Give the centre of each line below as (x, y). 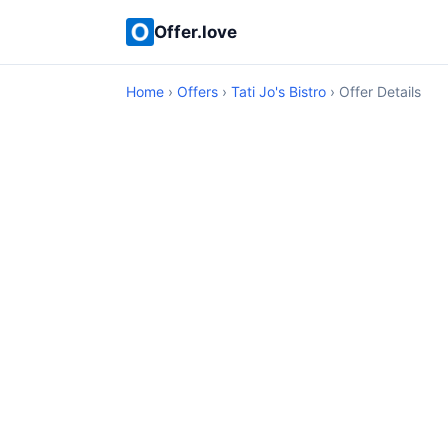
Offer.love (195, 31)
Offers (197, 91)
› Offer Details (373, 91)
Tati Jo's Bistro (278, 91)
